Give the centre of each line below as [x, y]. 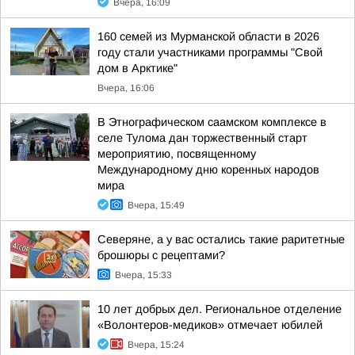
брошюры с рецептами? [161, 255]
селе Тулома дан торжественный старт [202, 138]
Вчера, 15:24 [156, 345]
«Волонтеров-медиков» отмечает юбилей [210, 325]
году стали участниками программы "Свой [210, 52]
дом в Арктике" [137, 68]
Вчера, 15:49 [156, 205]
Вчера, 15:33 [143, 275]
